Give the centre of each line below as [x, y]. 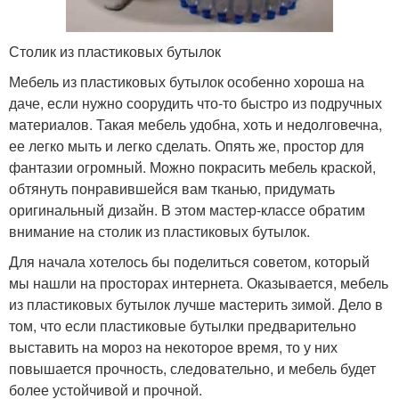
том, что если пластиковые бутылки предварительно [183, 325]
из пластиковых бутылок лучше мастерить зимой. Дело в [196, 304]
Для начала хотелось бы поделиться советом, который [189, 261]
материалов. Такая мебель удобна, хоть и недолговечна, [195, 124]
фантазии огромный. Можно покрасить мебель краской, [192, 167]
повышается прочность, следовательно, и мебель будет [192, 368]
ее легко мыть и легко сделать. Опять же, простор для [187, 145]
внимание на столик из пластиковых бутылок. [159, 231]
